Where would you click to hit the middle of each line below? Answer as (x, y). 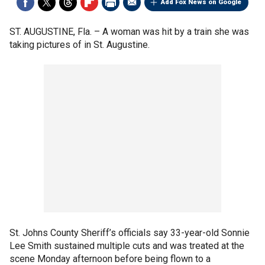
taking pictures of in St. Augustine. (80, 45)
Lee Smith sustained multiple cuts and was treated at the (127, 246)
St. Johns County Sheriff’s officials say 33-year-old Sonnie (130, 233)
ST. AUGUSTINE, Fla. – (56, 32)
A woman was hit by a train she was (176, 32)
